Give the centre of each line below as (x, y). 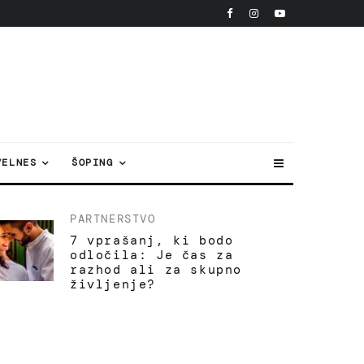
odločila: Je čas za (152, 255)
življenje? (113, 284)
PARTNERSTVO (113, 219)
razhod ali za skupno (156, 270)
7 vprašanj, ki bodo (152, 240)
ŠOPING (93, 162)
